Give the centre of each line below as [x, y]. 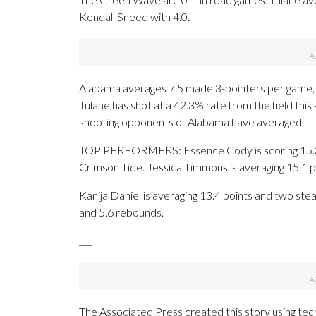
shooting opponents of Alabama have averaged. [192, 122]
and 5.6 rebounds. [121, 212]
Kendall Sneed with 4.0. [134, 17]
